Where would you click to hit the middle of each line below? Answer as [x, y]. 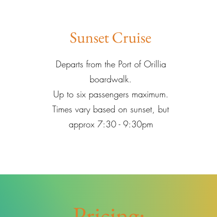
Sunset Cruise [111, 37]
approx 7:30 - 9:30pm [111, 124]
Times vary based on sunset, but [111, 109]
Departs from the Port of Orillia [111, 64]
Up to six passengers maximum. [111, 94]
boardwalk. [111, 79]
